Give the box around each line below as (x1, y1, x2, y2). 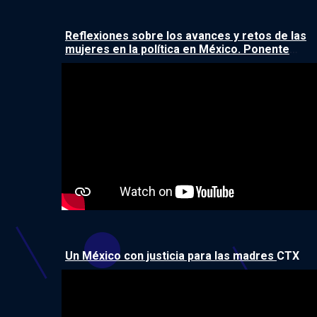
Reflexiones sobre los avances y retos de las (65, 28, 306, 42)
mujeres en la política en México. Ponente (65, 42, 289, 56)
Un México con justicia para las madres (65, 248, 277, 263)
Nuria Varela (65, 55, 134, 69)
